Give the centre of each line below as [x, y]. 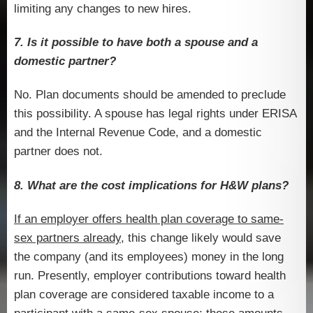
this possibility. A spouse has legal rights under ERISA [155, 114]
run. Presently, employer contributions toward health [150, 275]
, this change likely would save [201, 238]
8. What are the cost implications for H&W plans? [151, 185]
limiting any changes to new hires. [103, 8]
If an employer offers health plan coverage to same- [149, 219]
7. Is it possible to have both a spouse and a [136, 42]
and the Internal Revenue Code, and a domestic [138, 133]
